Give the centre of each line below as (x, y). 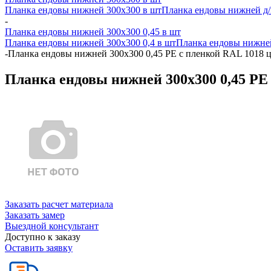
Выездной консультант (52, 226)
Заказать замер (35, 215)
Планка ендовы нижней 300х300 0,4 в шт (90, 43)
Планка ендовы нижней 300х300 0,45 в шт (93, 32)
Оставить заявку (39, 247)
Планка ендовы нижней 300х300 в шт (83, 10)
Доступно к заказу (43, 237)
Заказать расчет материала (59, 204)
